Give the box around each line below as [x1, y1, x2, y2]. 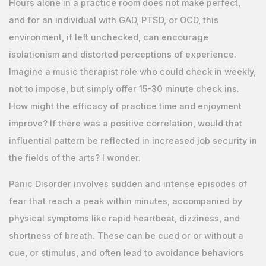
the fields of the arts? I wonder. [8, 152, 141, 163]
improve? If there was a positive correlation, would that [8, 118, 242, 129]
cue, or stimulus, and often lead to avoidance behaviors [8, 247, 244, 258]
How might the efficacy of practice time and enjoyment [8, 100, 242, 112]
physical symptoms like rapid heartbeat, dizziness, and [8, 213, 240, 224]
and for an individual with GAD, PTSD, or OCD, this [8, 14, 218, 26]
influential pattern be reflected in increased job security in [8, 135, 257, 146]
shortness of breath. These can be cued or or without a [8, 230, 243, 241]
